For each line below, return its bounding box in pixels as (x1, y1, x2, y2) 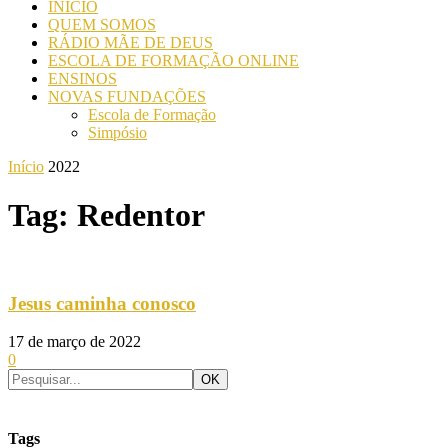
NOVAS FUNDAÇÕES (48, 88, 206, 105)
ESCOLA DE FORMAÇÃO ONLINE (48, 52, 299, 69)
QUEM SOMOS (48, 16, 156, 33)
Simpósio (88, 124, 147, 141)
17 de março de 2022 (8, 333, 141, 351)
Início (8, 158, 44, 175)
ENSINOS (48, 70, 117, 87)
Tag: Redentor (8, 197, 205, 234)
